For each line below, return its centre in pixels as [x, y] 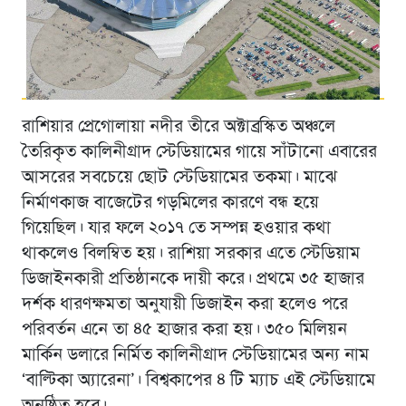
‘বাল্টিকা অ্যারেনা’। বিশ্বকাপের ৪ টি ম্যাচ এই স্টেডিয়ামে [198, 381]
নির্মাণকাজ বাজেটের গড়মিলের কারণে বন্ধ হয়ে [170, 203]
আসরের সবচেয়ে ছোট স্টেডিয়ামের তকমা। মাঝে [179, 178]
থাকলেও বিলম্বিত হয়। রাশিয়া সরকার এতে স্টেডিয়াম [190, 254]
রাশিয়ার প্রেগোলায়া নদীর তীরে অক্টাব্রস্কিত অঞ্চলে [178, 127]
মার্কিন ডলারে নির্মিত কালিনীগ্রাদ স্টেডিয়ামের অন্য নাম [195, 356]
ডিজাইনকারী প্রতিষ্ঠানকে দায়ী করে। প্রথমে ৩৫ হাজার [193, 280]
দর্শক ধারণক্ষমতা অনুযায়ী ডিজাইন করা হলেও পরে [184, 305]
